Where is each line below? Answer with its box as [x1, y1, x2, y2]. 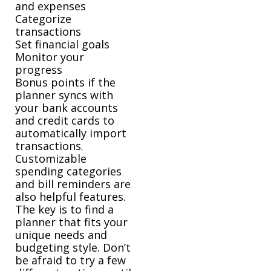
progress [15, 62, 62, 77]
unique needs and [15, 227, 107, 243]
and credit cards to [15, 113, 114, 128]
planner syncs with [15, 88, 113, 103]
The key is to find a [15, 202, 114, 217]
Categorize [15, 11, 71, 27]
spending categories [15, 164, 122, 179]
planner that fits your [15, 215, 128, 230]
